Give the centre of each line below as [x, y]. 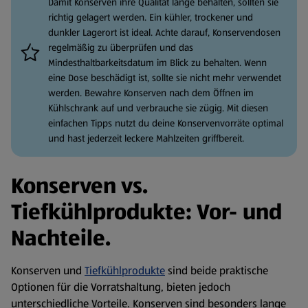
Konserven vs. [79, 186]
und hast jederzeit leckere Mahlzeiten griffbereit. [146, 139]
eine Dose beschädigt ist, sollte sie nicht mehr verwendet [165, 78]
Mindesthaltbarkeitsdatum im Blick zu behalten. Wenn [157, 63]
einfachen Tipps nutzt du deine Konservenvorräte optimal [166, 123]
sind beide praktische [217, 271]
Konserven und [48, 271]
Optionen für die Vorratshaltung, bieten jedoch [121, 287]
